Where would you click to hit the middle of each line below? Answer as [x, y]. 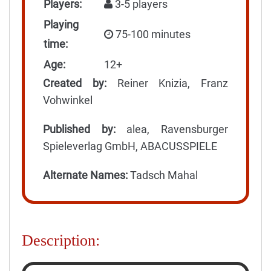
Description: [61, 240]
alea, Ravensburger [172, 129]
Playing [61, 24]
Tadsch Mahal [163, 175]
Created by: [75, 83]
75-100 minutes [152, 34]
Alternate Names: [85, 175]
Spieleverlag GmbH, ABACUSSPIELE [130, 146]
